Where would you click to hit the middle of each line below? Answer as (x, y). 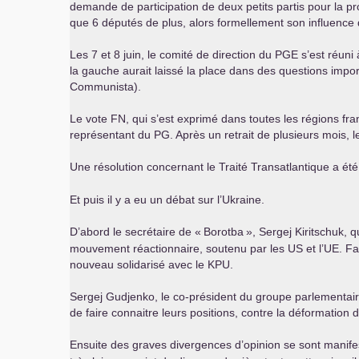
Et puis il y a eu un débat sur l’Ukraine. (167, 200)
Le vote (90, 119)
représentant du (112, 135)
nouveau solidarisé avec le (139, 264)
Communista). (105, 87)
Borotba (224, 232)
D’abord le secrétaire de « (135, 232)
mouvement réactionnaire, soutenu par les (179, 248)
